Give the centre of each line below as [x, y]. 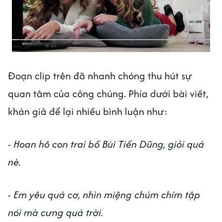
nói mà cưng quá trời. [55, 212]
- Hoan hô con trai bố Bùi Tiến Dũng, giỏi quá [106, 144]
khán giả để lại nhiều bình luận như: [88, 111]
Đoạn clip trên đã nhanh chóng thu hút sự [100, 75]
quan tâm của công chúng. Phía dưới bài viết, [108, 93]
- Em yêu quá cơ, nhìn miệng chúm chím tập [104, 194]
